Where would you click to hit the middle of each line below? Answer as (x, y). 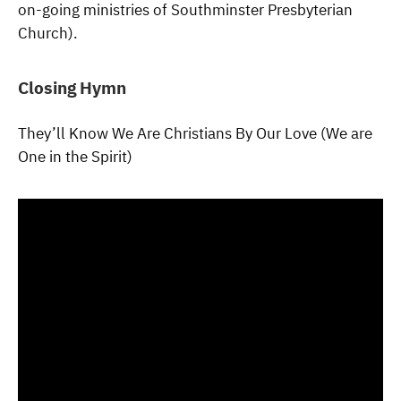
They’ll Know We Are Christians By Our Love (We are (195, 134)
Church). (48, 34)
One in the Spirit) (75, 157)
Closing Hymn (72, 88)
